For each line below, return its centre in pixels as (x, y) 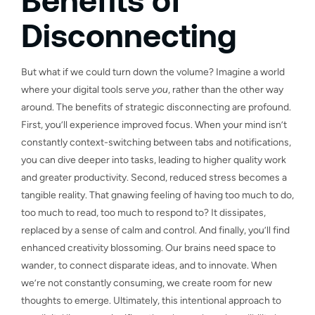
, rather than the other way (226, 89)
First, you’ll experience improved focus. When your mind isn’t (154, 124)
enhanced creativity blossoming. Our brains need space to (148, 247)
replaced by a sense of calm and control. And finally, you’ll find (155, 230)
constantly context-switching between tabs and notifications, (156, 142)
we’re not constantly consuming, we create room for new (147, 283)
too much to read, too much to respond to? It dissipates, (143, 212)
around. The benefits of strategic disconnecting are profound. (156, 107)
